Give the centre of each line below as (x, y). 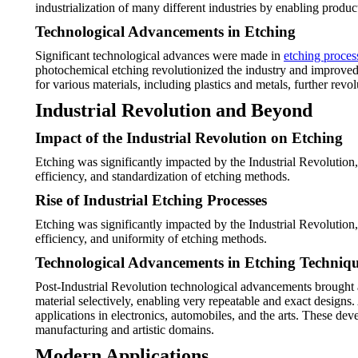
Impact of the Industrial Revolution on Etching (189, 138)
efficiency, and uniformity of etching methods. (151, 239)
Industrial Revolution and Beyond (174, 110)
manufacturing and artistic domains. (125, 330)
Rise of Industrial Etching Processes (151, 200)
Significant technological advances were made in (159, 56)
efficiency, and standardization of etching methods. (163, 176)
